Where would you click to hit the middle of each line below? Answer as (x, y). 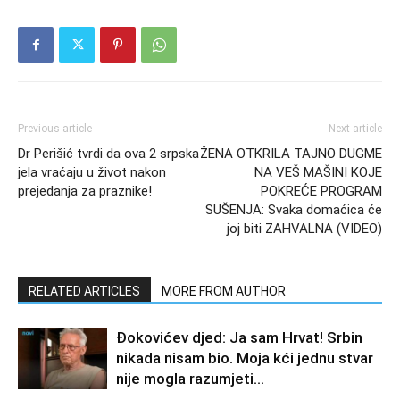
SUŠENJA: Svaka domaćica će (294, 210)
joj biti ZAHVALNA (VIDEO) (304, 229)
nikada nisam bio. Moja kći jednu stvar (245, 358)
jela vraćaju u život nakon (92, 173)
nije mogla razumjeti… (190, 379)
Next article (355, 129)
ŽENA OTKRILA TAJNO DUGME (291, 154)
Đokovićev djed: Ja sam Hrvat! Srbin (239, 338)
